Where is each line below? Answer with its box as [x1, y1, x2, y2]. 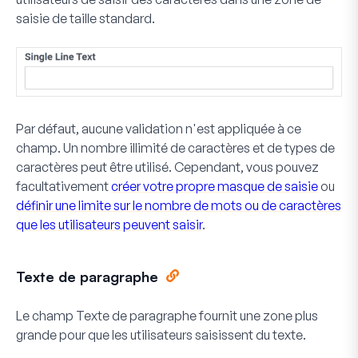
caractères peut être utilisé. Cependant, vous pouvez [16, 159, 319, 176]
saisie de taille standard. [16, 10, 155, 26]
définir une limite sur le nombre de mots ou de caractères [16, 197, 341, 214]
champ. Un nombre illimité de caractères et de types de [16, 140, 335, 157]
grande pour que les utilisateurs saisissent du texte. [16, 327, 306, 344]
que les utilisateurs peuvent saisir [16, 217, 202, 233]
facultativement [16, 178, 111, 195]
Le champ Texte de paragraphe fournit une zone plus [16, 308, 318, 324]
